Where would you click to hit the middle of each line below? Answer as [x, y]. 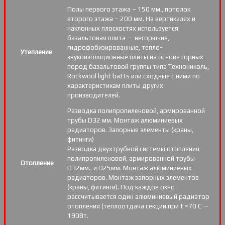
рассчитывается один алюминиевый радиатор [138, 197]
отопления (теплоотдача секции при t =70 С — [138, 206]
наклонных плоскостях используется [123, 29]
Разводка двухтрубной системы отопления [133, 149]
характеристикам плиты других [115, 86]
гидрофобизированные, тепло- [115, 48]
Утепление [36, 52]
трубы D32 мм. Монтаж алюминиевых [125, 121]
